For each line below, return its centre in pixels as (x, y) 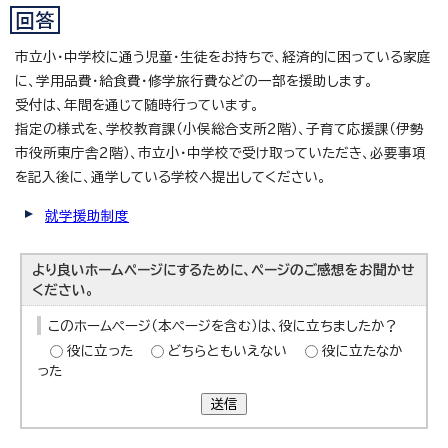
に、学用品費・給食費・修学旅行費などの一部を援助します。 (194, 81)
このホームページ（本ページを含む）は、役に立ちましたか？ (223, 326)
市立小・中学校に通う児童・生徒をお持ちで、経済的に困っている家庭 (223, 57)
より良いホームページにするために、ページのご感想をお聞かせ (223, 270)
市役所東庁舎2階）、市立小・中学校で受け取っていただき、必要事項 (220, 153)
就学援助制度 (87, 216)
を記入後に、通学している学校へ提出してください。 (170, 177)
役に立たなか (362, 351)
